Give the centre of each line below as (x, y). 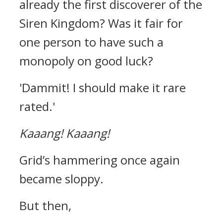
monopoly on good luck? (86, 61)
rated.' (37, 106)
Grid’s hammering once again (100, 160)
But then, (45, 205)
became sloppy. (61, 179)
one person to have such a (91, 42)
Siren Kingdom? (64, 23)
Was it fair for (145, 23)
